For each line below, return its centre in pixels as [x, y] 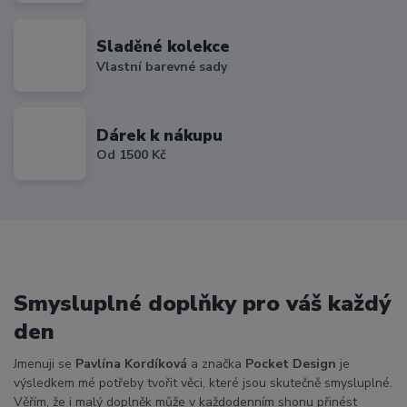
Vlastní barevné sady [162, 66]
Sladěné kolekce [164, 47]
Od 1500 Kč [132, 155]
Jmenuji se [45, 363]
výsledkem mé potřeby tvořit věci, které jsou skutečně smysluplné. [203, 382]
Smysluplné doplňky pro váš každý [202, 304]
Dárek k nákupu [160, 135]
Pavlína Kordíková [131, 363]
